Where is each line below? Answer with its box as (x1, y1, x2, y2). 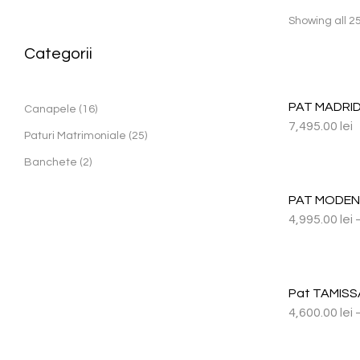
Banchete (24, 157, 77, 168)
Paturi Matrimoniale (24, 130, 126, 141)
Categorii (24, 46, 92, 62)
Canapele (24, 104, 76, 115)
